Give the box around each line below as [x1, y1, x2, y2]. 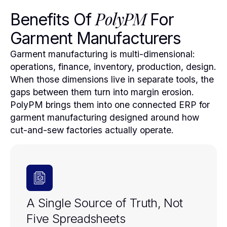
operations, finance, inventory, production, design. [10, 61, 216, 72]
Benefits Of [10, 9, 96, 29]
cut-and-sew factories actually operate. [10, 124, 174, 135]
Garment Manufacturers [10, 28, 181, 48]
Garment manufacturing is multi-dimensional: [10, 48, 195, 59]
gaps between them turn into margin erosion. [10, 86, 194, 97]
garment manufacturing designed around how [10, 111, 199, 123]
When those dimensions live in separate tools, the [10, 73, 214, 85]
